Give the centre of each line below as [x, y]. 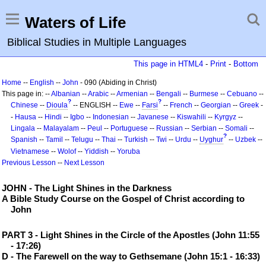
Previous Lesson [29, 163]
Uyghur [211, 140]
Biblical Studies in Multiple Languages [97, 42]
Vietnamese [30, 151]
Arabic [98, 94]
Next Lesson [84, 163]
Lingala [23, 128]
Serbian [204, 128]
